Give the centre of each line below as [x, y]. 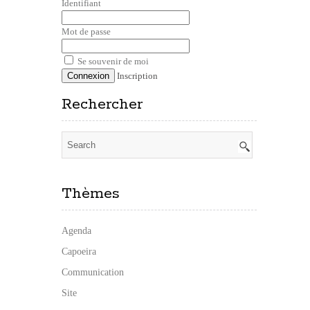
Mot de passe [86, 31]
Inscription [137, 75]
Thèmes [91, 193]
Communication [93, 272]
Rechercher [102, 104]
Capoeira [79, 251]
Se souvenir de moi [112, 61]
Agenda [76, 230]
